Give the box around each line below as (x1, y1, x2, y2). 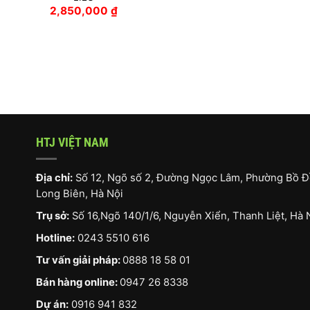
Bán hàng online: (36, 276, 120, 289)
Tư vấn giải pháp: (36, 254, 122, 267)
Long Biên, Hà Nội (36, 188, 123, 201)
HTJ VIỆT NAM (36, 134, 109, 149)
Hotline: (36, 232, 75, 245)
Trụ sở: (36, 210, 69, 223)
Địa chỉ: (36, 172, 73, 185)
